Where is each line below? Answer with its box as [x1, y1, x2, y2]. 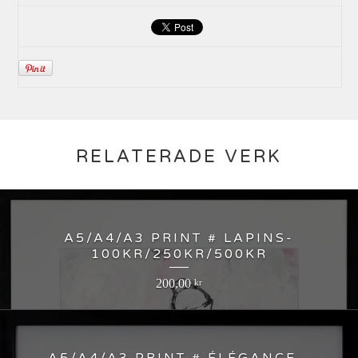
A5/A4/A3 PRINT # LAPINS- [64, 230, 294, 247]
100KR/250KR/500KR [90, 246, 268, 263]
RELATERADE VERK [76, 146, 282, 168]
